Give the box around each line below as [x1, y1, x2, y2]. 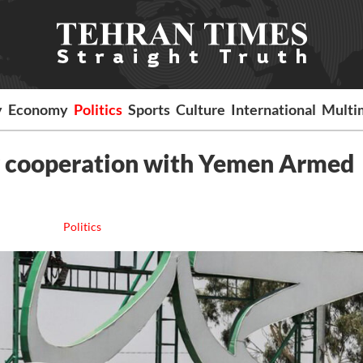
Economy [8, 100, 69, 118]
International [231, 100, 317, 118]
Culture [176, 100, 226, 118]
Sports [128, 100, 171, 118]
